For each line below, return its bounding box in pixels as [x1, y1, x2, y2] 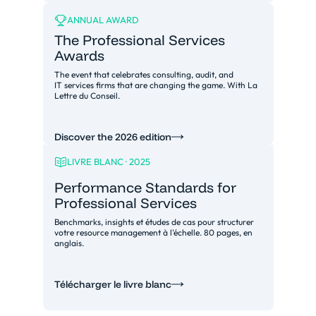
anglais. [54, 237, 84, 248]
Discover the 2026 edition [54, 130, 171, 144]
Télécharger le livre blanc [54, 278, 171, 291]
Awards [54, 46, 104, 64]
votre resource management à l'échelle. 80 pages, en [54, 226, 253, 238]
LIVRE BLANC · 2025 [66, 156, 150, 168]
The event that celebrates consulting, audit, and [54, 68, 233, 80]
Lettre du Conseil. [54, 90, 120, 101]
